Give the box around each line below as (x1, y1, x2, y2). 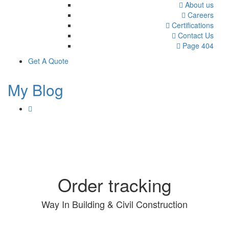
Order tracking (58, 172, 171, 198)
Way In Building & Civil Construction (41, 197, 188, 211)
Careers (186, 10, 214, 20)
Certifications (170, 20, 214, 31)
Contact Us (176, 30, 214, 41)
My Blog (8, 79, 63, 101)
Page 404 (180, 40, 214, 51)
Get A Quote (28, 56, 68, 66)
